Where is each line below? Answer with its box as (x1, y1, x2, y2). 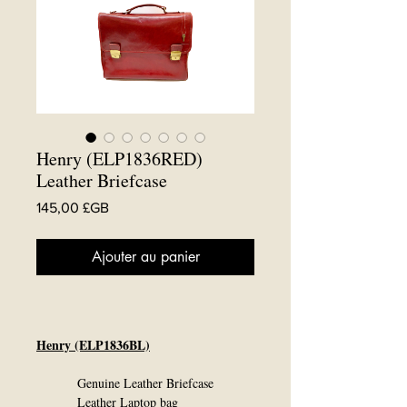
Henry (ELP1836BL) (36, 335, 150, 354)
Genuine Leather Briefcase (36, 374, 213, 392)
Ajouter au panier (91, 247, 200, 266)
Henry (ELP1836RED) (36, 146, 203, 171)
